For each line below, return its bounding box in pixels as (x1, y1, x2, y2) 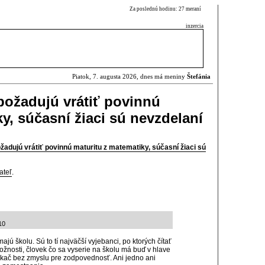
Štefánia (187, 73, 211, 80)
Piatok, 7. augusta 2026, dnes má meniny (72, 73, 187, 80)
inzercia (186, 23, 203, 29)
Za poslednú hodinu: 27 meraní (130, 6, 203, 12)
